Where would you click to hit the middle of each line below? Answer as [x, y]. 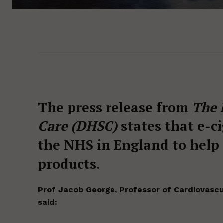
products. [69, 164]
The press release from [115, 107]
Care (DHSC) [78, 126]
